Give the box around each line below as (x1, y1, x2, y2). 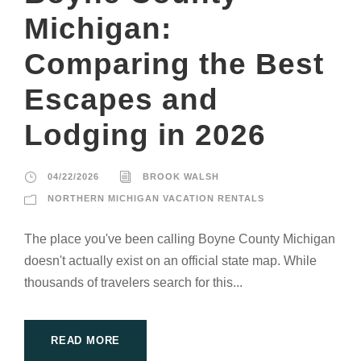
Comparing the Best (24, 48, 324, 81)
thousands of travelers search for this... (24, 276, 243, 290)
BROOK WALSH (143, 172, 219, 182)
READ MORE (51, 334, 121, 347)
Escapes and (24, 83, 218, 117)
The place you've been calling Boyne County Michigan (24, 232, 335, 247)
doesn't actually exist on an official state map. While (24, 254, 317, 268)
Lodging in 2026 (24, 118, 266, 152)
